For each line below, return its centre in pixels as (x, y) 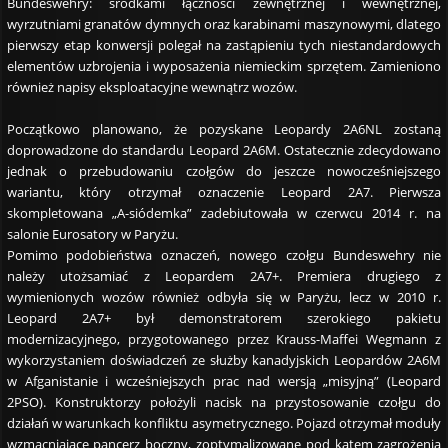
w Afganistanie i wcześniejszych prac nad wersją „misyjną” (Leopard (224, 380)
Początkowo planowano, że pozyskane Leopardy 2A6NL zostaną (224, 128)
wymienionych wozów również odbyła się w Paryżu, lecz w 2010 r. (224, 296)
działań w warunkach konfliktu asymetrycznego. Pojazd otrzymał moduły (224, 422)
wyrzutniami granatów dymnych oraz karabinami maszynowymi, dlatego (224, 23)
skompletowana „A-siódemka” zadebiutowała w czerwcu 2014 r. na (224, 212)
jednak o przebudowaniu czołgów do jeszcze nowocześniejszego (224, 170)
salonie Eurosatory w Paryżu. (92, 233)
